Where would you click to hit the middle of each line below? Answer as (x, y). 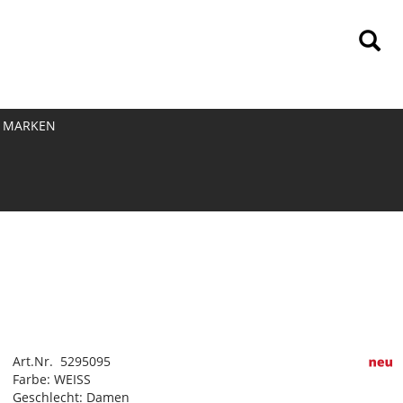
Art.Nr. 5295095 (61, 361)
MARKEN (29, 125)
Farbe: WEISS (51, 379)
